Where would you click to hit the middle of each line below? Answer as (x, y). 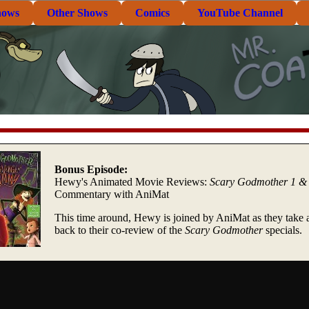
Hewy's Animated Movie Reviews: (132, 181)
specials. (282, 230)
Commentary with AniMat (112, 194)
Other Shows (77, 13)
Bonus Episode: (91, 169)
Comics (152, 13)
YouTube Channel (240, 13)
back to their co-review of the (120, 230)
